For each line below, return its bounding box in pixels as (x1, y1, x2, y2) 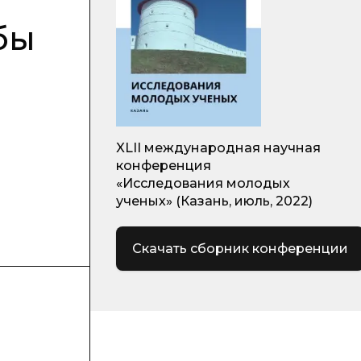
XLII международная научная (116, 140, 321, 156)
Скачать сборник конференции (132, 240, 348, 256)
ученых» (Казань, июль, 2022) (116, 193, 313, 209)
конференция (116, 158, 211, 173)
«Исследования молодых (116, 176, 290, 191)
